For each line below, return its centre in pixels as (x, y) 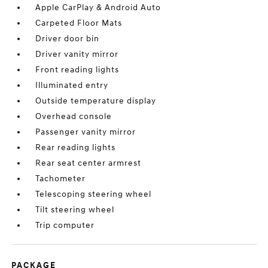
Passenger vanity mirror (86, 132)
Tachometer (61, 179)
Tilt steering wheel (75, 210)
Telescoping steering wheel (94, 194)
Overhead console (74, 116)
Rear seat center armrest (89, 163)
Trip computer (65, 225)
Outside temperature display (96, 101)
